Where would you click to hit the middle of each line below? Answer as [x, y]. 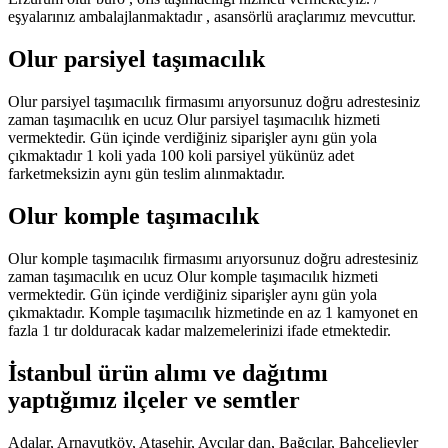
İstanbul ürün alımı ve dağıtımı [168, 372]
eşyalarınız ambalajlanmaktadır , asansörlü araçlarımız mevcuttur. [212, 17]
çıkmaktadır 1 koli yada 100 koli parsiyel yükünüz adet [181, 156]
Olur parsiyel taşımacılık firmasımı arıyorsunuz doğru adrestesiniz [214, 102]
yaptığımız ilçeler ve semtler [154, 399]
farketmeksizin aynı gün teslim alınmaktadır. [146, 174]
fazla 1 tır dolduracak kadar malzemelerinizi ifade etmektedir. [199, 330]
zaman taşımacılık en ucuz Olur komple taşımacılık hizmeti [193, 276]
